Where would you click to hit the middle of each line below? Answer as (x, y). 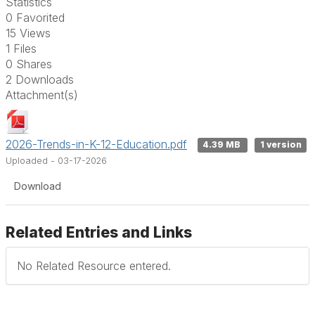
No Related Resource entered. (94, 265)
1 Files (21, 48)
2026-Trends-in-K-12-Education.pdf (96, 144)
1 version (281, 145)
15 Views (28, 33)
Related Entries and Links (99, 232)
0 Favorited (35, 17)
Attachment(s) (42, 95)
